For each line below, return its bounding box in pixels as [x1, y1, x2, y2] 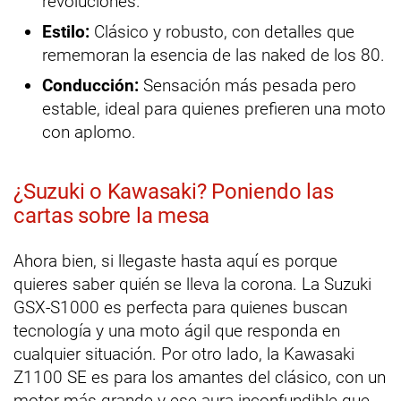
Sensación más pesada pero [139, 75, 356, 97]
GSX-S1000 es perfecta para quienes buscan [13, 297, 347, 319]
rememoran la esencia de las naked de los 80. [42, 45, 385, 66]
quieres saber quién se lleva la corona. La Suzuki [13, 274, 371, 295]
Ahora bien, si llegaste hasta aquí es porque [13, 251, 337, 272]
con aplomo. [42, 122, 136, 143]
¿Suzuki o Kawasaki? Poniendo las [13, 179, 334, 205]
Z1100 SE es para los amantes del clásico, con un [13, 367, 386, 388]
